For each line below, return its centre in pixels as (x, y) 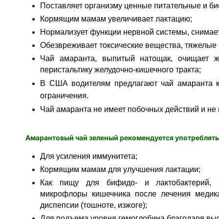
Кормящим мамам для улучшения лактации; (120, 169)
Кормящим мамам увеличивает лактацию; (116, 19)
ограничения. (64, 96)
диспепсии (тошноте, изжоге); (94, 205)
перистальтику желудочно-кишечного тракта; (120, 70)
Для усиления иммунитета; (89, 156)
